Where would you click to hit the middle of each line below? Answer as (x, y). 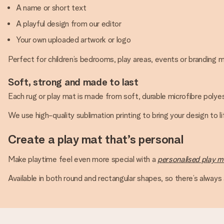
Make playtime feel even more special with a (83, 159)
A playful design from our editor (69, 24)
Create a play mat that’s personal (96, 139)
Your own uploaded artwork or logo (73, 40)
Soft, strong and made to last (73, 82)
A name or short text (51, 8)
